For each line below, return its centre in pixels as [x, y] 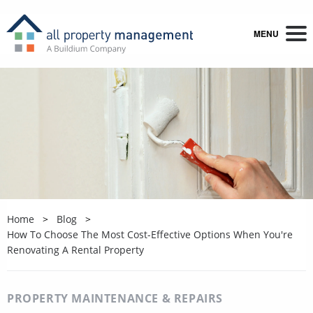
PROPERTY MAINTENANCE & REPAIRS [115, 298]
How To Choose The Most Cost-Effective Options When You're [150, 234]
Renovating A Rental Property [75, 249]
